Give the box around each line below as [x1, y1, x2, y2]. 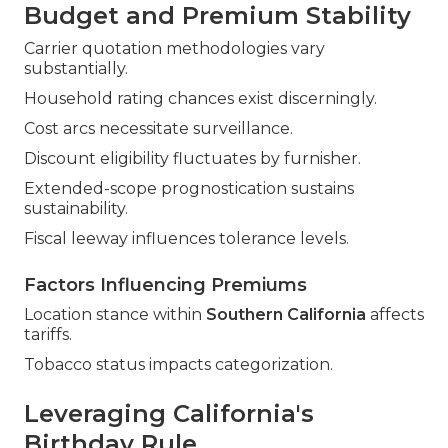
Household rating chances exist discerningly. [24, 89, 377, 109]
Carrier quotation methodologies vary [24, 39, 325, 59]
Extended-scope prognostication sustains [24, 179, 354, 199]
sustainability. [24, 199, 128, 219]
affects [366, 305, 424, 325]
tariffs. [24, 325, 72, 345]
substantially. [24, 59, 128, 79]
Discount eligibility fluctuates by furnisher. [24, 149, 361, 169]
